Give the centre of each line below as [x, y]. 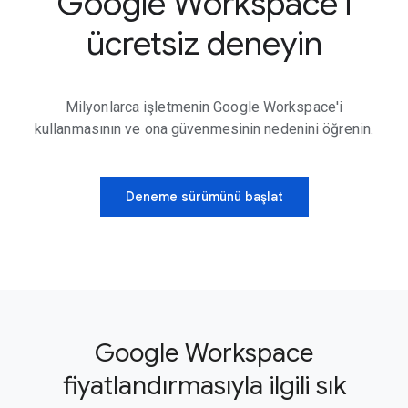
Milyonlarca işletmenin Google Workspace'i [204, 107]
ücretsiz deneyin [204, 44]
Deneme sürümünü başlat [204, 197]
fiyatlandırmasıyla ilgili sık [204, 386]
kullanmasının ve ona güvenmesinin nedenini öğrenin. [204, 129]
